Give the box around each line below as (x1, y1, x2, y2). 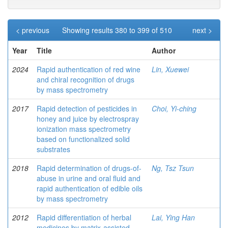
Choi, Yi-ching (152, 103, 196, 113)
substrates (37, 144, 70, 154)
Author (152, 45, 176, 55)
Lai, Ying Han (152, 212, 195, 222)
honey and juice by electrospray (37, 113, 139, 124)
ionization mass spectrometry (37, 124, 131, 134)
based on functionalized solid (37, 134, 130, 144)
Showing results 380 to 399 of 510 (62, 25, 174, 35)
